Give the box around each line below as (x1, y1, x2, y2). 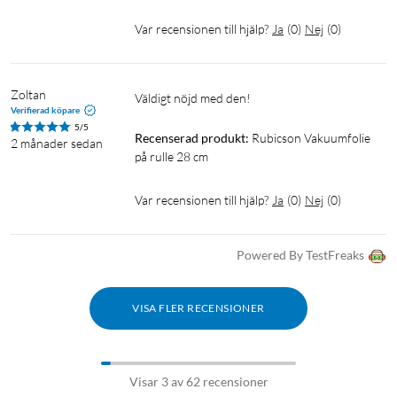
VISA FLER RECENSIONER (132, 300, 265, 315)
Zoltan (11, 86, 46, 102)
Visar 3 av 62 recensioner (128, 373, 269, 389)
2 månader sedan (11, 135, 103, 151)
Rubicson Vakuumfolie (252, 129, 370, 145)
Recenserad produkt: (135, 129, 249, 145)
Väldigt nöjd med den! (142, 90, 251, 105)
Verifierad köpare (11, 104, 80, 115)
